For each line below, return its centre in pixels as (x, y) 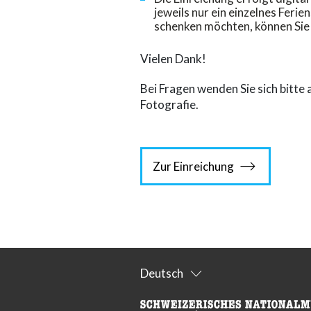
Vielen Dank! (173, 59)
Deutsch (162, 274)
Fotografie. (169, 105)
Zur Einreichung (193, 167)
